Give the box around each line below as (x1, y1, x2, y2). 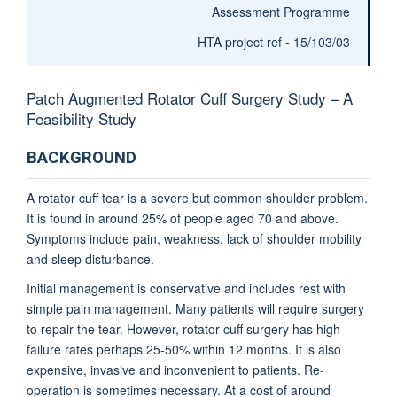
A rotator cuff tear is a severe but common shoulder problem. (27, 189, 368, 206)
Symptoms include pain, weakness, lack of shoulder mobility (27, 230, 362, 247)
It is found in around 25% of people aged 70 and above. (27, 209, 339, 227)
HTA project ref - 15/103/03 (198, 33, 351, 51)
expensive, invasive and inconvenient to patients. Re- (27, 360, 324, 378)
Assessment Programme (212, 3, 351, 21)
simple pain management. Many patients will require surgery (27, 299, 364, 317)
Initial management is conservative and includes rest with (27, 278, 346, 297)
